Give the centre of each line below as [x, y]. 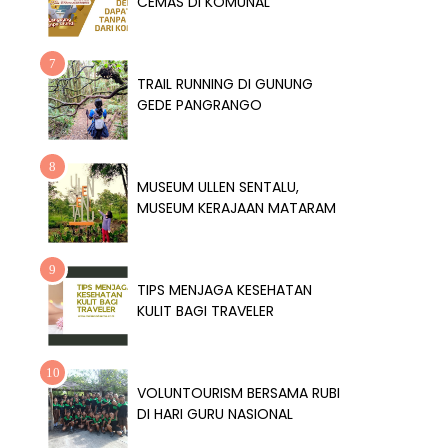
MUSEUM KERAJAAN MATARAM [236, 208]
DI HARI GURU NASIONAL [215, 414]
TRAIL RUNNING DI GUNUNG [225, 84]
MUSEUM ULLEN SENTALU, [218, 187]
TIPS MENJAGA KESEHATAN [224, 290]
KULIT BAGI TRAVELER [205, 311]
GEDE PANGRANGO [199, 105]
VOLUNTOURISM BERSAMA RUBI [238, 393]
